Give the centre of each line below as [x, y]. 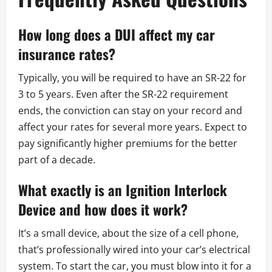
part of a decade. [57, 159]
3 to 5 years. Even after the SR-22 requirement [123, 94]
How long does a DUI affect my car [117, 34]
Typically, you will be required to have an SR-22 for [132, 77]
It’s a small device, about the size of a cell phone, [128, 233]
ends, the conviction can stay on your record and [130, 110]
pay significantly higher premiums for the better [128, 143]
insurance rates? [67, 54]
